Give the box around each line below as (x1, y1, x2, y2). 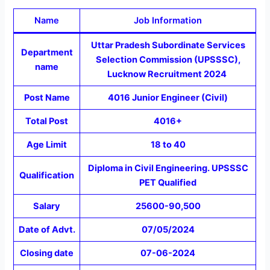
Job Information (134, 15, 202, 27)
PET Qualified (139, 177, 197, 189)
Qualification (19, 170, 75, 181)
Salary (33, 201, 61, 212)
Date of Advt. (18, 224, 75, 236)
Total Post (25, 116, 69, 127)
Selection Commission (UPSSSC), (95, 54, 240, 66)
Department (20, 47, 73, 58)
